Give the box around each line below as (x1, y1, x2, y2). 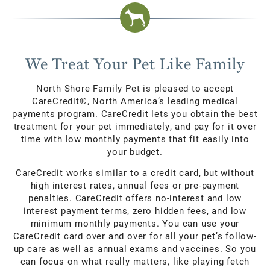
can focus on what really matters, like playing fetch (20, 255, 250, 268)
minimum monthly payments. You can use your (30, 217, 240, 230)
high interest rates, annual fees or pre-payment (30, 179, 240, 192)
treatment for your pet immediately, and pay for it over (13, 120, 257, 132)
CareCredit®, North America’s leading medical (31, 95, 239, 107)
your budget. (107, 145, 163, 157)
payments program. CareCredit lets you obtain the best (12, 107, 258, 119)
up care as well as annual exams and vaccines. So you (13, 242, 257, 255)
